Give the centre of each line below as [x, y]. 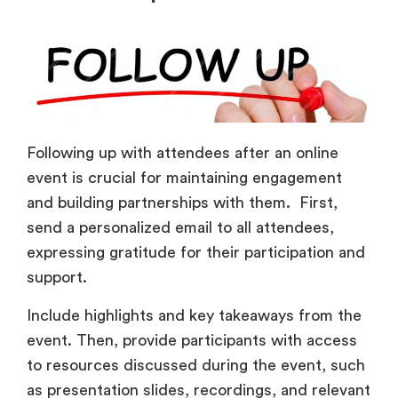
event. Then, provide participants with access [192, 340]
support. [59, 278]
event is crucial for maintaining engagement [184, 178]
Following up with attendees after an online [183, 153]
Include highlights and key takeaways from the [194, 315]
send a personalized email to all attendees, [180, 228]
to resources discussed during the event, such [196, 365]
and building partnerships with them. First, [182, 203]
